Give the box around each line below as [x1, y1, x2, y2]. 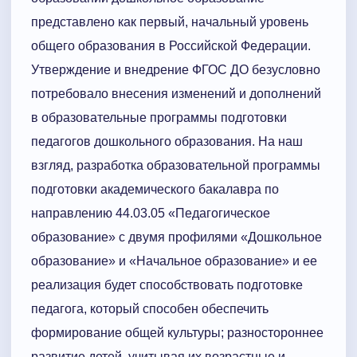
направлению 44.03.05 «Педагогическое [31, 206, 270, 221]
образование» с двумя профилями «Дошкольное [31, 230, 322, 245]
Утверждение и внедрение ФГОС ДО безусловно [31, 63, 320, 77]
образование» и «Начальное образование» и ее [31, 254, 317, 269]
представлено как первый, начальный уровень [31, 15, 308, 29]
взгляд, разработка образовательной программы [31, 159, 320, 173]
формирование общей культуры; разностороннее [31, 326, 324, 340]
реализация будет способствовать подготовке [31, 278, 303, 292]
